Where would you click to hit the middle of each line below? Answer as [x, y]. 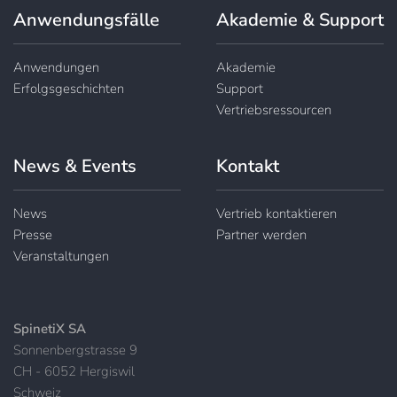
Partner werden [261, 234]
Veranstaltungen [61, 256]
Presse [33, 234]
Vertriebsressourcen [274, 109]
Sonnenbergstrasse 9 [75, 350]
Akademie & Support [300, 19]
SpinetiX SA [50, 328]
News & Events [75, 166]
